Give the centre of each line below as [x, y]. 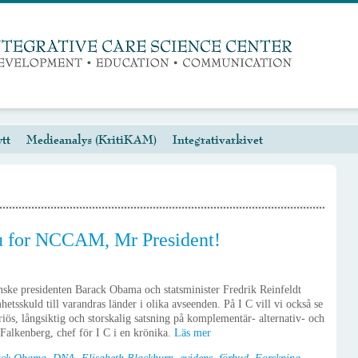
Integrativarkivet [218, 140]
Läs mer [194, 333]
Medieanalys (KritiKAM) [91, 140]
